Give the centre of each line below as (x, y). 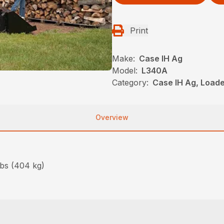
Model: (125, 70)
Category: (130, 82)
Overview (112, 117)
